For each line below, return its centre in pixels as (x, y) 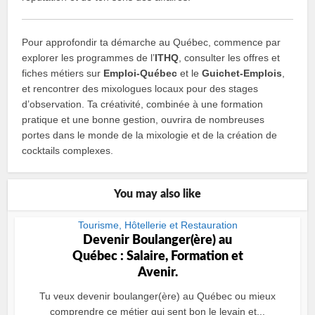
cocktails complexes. (68, 150)
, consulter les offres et (230, 58)
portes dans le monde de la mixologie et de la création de (150, 135)
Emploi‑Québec (141, 73)
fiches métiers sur (63, 73)
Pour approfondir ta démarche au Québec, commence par (152, 42)
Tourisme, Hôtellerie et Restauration (157, 225)
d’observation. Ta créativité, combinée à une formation (143, 104)
